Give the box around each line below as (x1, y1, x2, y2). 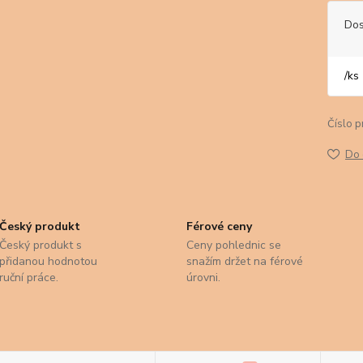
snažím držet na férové (186, 254, 303, 269)
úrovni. (186, 270, 220, 285)
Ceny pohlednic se (186, 237, 281, 253)
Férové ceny (186, 219, 252, 234)
